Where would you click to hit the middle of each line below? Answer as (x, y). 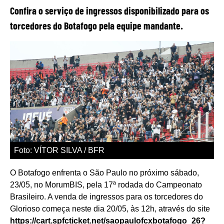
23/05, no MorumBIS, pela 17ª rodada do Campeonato (106, 185)
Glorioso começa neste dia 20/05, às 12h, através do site (110, 209)
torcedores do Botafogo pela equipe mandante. (96, 25)
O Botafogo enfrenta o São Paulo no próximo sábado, (104, 173)
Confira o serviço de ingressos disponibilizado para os (109, 10)
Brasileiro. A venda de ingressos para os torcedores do (106, 197)
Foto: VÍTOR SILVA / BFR (59, 150)
